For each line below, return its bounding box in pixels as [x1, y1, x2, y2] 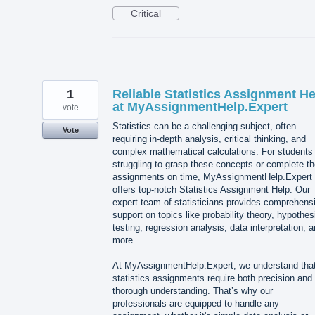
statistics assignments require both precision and [112, 272, 312, 283]
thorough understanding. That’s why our [112, 285, 273, 296]
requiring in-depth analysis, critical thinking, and [112, 133, 306, 144]
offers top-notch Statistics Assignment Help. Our [112, 184, 310, 195]
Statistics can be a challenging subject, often [112, 120, 296, 131]
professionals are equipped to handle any [112, 297, 279, 309]
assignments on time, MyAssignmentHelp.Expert [112, 171, 312, 182]
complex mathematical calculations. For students [112, 146, 313, 157]
